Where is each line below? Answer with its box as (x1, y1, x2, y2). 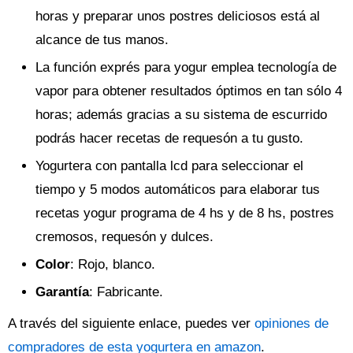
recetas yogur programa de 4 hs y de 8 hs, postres (35, 206, 334, 221)
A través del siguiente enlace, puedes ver (8, 316, 255, 332)
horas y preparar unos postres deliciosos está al (35, 9, 320, 24)
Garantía (35, 284, 89, 300)
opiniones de (255, 316, 329, 332)
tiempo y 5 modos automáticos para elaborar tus (35, 182, 320, 198)
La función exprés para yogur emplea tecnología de (35, 60, 336, 76)
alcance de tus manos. (35, 32, 169, 48)
